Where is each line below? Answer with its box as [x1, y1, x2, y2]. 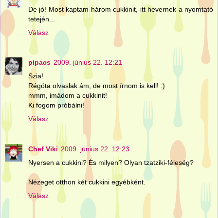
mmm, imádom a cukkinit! [28, 91, 107, 100]
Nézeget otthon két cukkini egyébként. [28, 178, 145, 186]
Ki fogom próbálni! [28, 101, 84, 109]
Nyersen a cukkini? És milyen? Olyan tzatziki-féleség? [28, 159, 194, 167]
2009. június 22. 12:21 [54, 58, 122, 67]
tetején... [28, 15, 55, 23]
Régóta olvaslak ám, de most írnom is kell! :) [28, 82, 165, 90]
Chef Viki [28, 145, 58, 153]
